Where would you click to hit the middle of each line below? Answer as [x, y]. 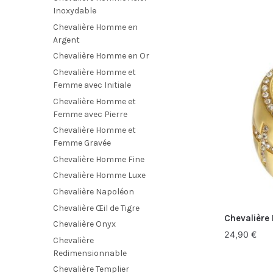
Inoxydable [75, 11]
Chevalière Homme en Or [101, 56]
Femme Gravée [82, 143]
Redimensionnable [90, 253]
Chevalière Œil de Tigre [96, 208]
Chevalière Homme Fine [99, 159]
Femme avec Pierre [90, 114]
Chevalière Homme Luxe [99, 175]
